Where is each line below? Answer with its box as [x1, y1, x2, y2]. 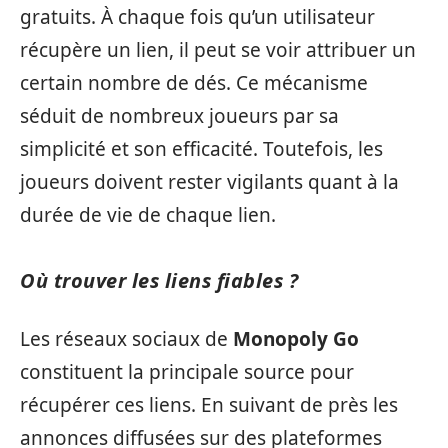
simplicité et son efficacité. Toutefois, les [20, 135, 383, 162]
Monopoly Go [233, 326, 359, 352]
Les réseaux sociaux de [20, 326, 233, 352]
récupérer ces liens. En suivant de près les [20, 392, 398, 418]
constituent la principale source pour [20, 359, 354, 385]
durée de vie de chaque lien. [20, 201, 276, 228]
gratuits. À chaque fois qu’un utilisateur [20, 3, 375, 30]
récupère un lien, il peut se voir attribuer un [20, 36, 416, 63]
